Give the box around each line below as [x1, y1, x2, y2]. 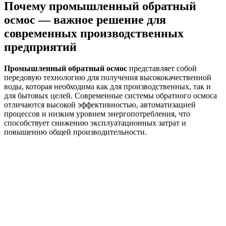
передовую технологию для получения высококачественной [4, 73, 211, 82]
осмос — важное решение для [4, 13, 166, 26]
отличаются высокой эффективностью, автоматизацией [4, 100, 196, 109]
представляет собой [127, 64, 197, 73]
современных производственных [4, 26, 184, 40]
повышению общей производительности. [4, 127, 147, 136]
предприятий [4, 40, 83, 53]
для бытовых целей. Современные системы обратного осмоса [4, 91, 217, 100]
